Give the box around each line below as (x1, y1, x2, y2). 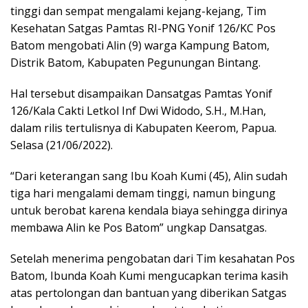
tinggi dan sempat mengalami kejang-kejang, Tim (10, 3, 266, 19)
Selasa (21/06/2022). (10, 137, 113, 153)
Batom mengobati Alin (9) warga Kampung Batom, (10, 37, 269, 53)
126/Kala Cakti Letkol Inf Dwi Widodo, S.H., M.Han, (10, 102, 266, 118)
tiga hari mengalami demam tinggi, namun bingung (10, 185, 276, 201)
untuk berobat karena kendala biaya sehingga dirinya (10, 202, 287, 218)
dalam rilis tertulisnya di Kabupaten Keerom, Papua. (10, 120, 276, 135)
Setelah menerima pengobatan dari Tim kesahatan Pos (10, 250, 295, 266)
